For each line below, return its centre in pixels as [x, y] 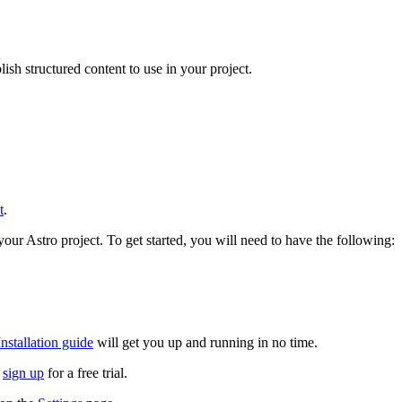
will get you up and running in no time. [205, 342]
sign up [23, 372]
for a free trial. [86, 372]
